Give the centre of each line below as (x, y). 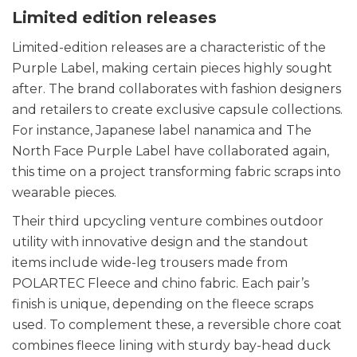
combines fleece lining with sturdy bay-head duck (171, 346)
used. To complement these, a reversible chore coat (177, 325)
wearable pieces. (66, 193)
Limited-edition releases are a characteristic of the (169, 48)
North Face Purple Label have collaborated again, (171, 151)
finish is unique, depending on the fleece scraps (163, 304)
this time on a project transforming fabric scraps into (177, 172)
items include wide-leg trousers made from (150, 263)
